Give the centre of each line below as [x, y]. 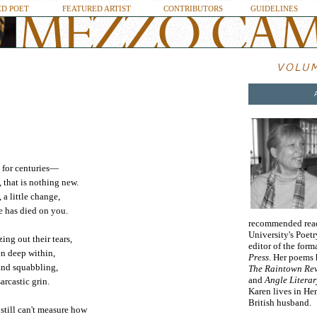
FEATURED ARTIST [96, 8]
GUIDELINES [274, 8]
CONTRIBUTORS [193, 8]
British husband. [280, 302]
